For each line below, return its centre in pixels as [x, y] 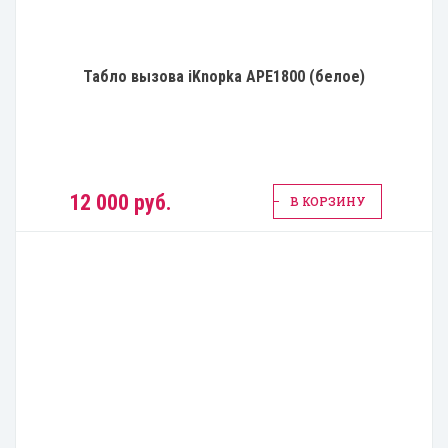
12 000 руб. [120, 203]
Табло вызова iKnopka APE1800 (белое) [224, 77]
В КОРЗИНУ [327, 201]
